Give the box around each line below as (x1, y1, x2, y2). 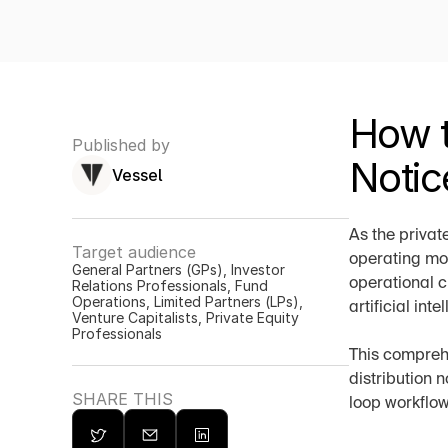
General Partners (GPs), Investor (72, 261, 285, 278)
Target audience (72, 242, 196, 262)
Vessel (112, 165, 162, 185)
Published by (72, 135, 170, 155)
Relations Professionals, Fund (72, 277, 268, 294)
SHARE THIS (72, 389, 173, 409)
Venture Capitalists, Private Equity (72, 309, 299, 326)
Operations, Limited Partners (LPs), (72, 293, 303, 310)
